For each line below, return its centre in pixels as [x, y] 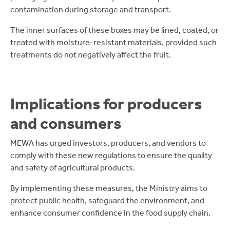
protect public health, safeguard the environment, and [107, 200]
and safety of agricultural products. [73, 168]
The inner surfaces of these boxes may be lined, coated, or [114, 30]
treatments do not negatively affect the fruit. [91, 55]
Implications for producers [106, 104]
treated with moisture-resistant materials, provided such [113, 42]
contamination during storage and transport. [91, 9]
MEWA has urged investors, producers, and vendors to [108, 143]
